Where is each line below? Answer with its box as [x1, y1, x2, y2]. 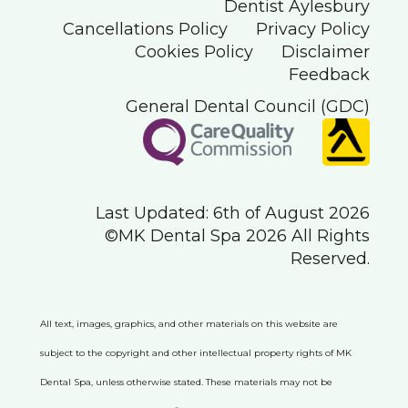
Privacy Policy [256, 18, 370, 39]
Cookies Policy [135, 41, 253, 62]
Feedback [289, 64, 370, 85]
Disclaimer [281, 41, 370, 62]
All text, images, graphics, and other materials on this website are [40, 317, 338, 330]
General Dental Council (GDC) [126, 96, 370, 117]
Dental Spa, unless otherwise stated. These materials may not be [40, 375, 332, 388]
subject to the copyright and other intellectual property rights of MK [40, 346, 352, 359]
